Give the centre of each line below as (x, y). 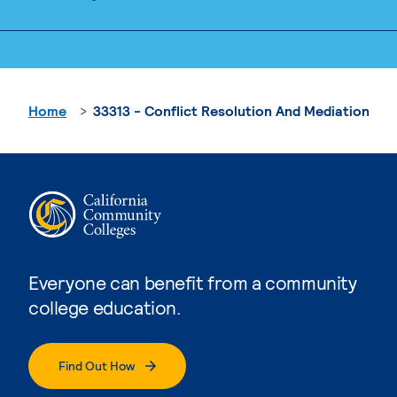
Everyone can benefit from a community (193, 282)
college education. (105, 307)
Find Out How (97, 365)
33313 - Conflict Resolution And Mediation (231, 110)
